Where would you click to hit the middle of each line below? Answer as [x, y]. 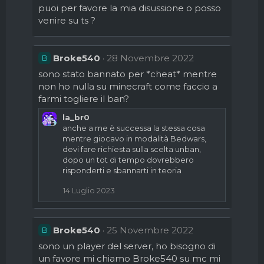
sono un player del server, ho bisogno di [127, 246]
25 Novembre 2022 [150, 230]
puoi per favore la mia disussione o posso [130, 8]
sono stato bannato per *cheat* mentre [128, 74]
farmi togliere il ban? [84, 99]
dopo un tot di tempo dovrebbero [128, 160]
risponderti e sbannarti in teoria [122, 170]
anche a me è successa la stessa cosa [134, 128]
